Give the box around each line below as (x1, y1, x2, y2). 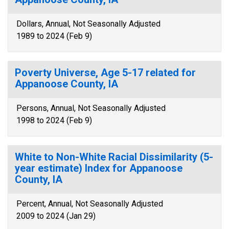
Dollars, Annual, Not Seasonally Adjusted (16, 19, 161, 29)
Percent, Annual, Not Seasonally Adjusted (16, 199, 163, 209)
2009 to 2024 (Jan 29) (16, 211, 96, 221)
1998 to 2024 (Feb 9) (16, 116, 92, 125)
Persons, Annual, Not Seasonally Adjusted (16, 103, 166, 113)
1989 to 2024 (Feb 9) (16, 31, 92, 41)
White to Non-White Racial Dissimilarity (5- (15, 151, 213, 163)
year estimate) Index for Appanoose (15, 162, 182, 174)
